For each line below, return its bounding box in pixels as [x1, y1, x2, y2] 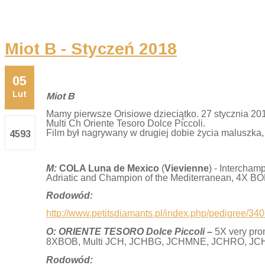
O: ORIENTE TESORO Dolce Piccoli [46, 227, 205, 237]
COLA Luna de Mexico [59, 163, 159, 173]
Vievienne [164, 163, 209, 173]
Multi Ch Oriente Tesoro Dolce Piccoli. [46, 118, 205, 128]
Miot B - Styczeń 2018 [5, 40, 177, 58]
